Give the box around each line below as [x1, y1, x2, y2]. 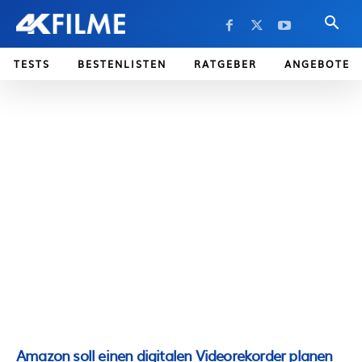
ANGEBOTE [284, 57, 350, 71]
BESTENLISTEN [78, 57, 166, 71]
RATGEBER [194, 57, 257, 71]
